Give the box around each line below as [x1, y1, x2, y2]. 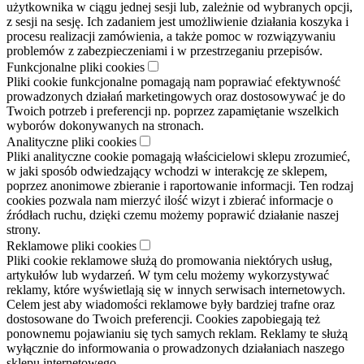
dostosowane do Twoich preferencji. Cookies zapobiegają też [6, 311, 320, 326]
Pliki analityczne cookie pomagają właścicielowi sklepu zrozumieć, [6, 149, 350, 163]
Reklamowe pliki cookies [6, 238, 136, 253]
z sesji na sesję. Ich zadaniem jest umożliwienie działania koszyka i [6, 14, 349, 28]
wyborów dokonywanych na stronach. [6, 118, 204, 132]
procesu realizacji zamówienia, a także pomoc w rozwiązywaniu [6, 28, 336, 43]
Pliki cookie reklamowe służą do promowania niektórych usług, [6, 253, 332, 267]
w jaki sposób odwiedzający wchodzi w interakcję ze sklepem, [6, 163, 327, 178]
